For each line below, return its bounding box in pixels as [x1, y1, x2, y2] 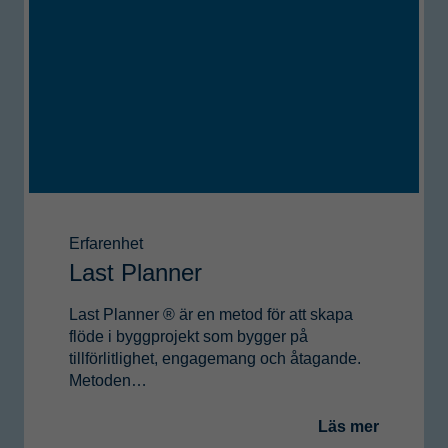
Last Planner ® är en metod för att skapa [69, 306, 353, 324]
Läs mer [318, 418, 379, 436]
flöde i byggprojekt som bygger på [69, 328, 308, 346]
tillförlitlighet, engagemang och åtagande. [69, 350, 361, 368]
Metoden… [69, 372, 147, 390]
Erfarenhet [69, 234, 143, 252]
